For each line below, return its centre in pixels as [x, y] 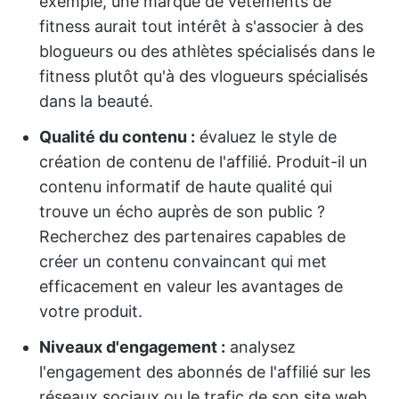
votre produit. [91, 311]
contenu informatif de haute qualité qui [186, 187]
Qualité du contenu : [117, 137]
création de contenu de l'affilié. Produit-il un [204, 162]
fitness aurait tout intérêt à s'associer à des [201, 26]
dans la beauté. [96, 101]
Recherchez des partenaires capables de [192, 236]
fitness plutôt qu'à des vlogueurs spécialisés [204, 76]
